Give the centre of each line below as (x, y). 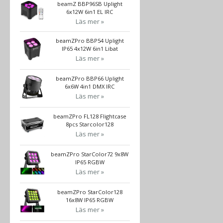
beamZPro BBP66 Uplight (90, 78)
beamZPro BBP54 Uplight (90, 40)
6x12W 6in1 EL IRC (90, 11)
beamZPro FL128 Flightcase (90, 116)
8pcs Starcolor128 (90, 124)
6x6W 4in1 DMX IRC (90, 86)
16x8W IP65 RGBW (90, 200)
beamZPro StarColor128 (90, 192)
